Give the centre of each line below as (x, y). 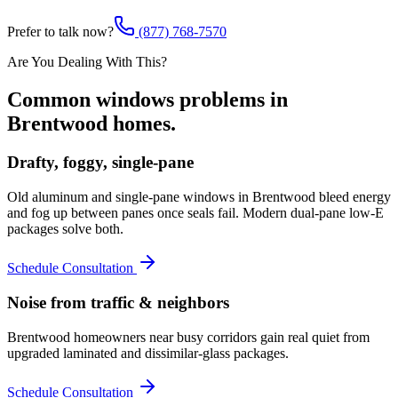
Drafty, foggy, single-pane (100, 163)
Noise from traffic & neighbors (118, 302)
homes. (142, 123)
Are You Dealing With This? (87, 61)
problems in (231, 99)
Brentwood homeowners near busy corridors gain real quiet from (188, 337)
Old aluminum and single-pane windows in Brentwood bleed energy (199, 197)
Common (52, 99)
